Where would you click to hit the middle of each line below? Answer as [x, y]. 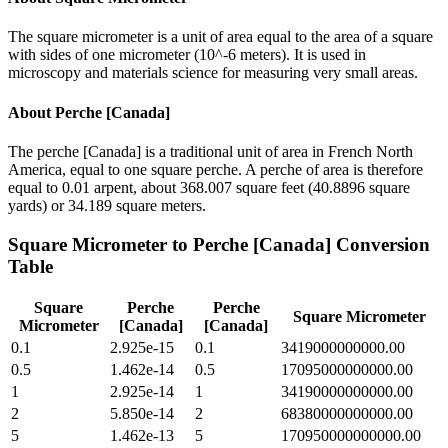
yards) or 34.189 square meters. [107, 205]
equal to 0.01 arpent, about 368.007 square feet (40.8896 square [209, 187]
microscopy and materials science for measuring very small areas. [213, 73]
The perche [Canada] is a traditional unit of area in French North [210, 151]
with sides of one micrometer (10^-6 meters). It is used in [187, 55]
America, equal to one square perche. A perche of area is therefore [215, 169]
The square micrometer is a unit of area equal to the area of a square [220, 37]
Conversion [380, 244]
